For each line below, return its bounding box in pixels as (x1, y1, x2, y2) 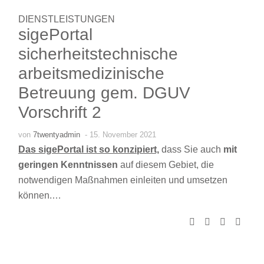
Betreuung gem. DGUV (18, 83, 190, 102)
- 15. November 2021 (85, 130, 156, 139)
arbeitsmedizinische (18, 64, 164, 82)
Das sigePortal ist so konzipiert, (18, 144, 159, 154)
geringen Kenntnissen (18, 159, 120, 170)
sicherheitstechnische (18, 44, 178, 63)
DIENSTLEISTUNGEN (18, 14, 115, 24)
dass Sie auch (161, 144, 223, 154)
